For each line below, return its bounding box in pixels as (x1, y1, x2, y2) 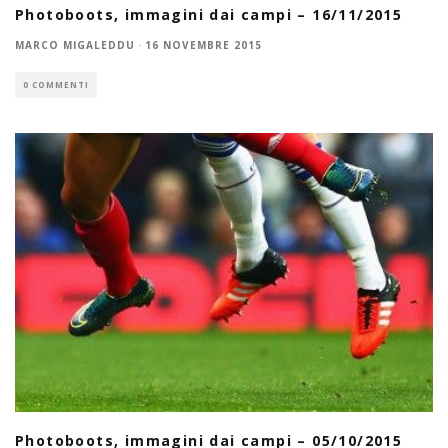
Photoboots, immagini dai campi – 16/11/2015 (15, 5, 403, 25)
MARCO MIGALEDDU (15, 38, 135, 53)
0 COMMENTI (23, 79, 89, 91)
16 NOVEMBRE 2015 (145, 38, 262, 53)
